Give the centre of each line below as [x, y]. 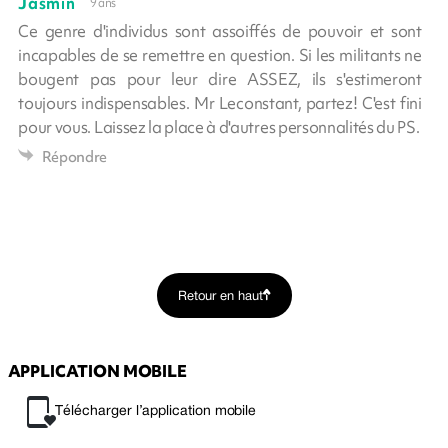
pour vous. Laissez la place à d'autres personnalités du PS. [219, 126]
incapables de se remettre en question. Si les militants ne [220, 54]
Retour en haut [220, 296]
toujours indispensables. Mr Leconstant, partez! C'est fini [220, 102]
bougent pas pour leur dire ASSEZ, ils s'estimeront [220, 78]
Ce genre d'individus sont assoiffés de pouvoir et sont [220, 30]
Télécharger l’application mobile [156, 411]
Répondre [74, 156]
